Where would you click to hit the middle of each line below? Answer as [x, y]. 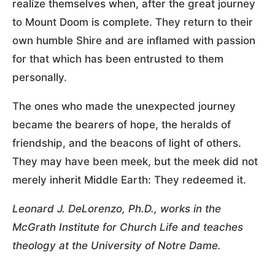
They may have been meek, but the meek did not [135, 161]
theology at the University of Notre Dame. [117, 245]
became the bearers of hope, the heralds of [122, 124]
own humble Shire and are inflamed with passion [134, 40]
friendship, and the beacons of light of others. [127, 143]
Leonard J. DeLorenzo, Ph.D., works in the [117, 208]
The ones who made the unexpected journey [124, 106]
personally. [40, 77]
